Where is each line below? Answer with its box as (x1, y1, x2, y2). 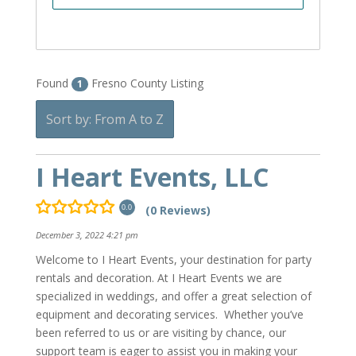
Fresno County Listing (87, 75, 203, 91)
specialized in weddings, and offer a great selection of (35, 288, 311, 304)
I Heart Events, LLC (35, 160, 269, 194)
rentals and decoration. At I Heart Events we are (35, 270, 282, 286)
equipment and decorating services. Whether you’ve (35, 307, 304, 323)
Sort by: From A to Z (45, 110, 164, 128)
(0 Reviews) (145, 203, 211, 218)
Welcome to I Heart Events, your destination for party (35, 252, 311, 268)
